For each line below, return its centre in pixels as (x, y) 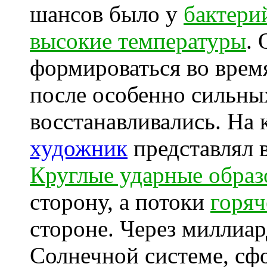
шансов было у (107, 14)
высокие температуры (138, 41)
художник (79, 148)
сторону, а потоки (120, 202)
